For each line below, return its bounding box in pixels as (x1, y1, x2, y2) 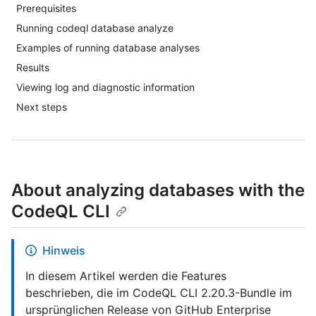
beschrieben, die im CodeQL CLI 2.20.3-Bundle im (25, 286, 292, 300)
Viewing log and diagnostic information (16, 81, 195, 93)
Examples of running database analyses (16, 42, 200, 54)
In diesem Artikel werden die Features (25, 269, 226, 284)
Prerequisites (16, 2, 76, 14)
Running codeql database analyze (16, 22, 174, 34)
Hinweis (42, 243, 85, 258)
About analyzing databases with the (11, 180, 305, 200)
